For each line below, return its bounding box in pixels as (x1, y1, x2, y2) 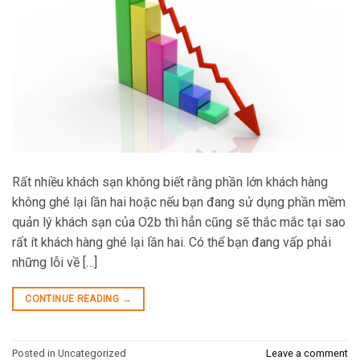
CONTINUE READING (25, 292, 122, 305)
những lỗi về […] (12, 254, 97, 270)
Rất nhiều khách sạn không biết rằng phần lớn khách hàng (12, 174, 328, 190)
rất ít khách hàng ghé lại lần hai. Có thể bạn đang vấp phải (12, 234, 331, 250)
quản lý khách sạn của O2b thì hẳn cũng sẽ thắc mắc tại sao (12, 214, 346, 230)
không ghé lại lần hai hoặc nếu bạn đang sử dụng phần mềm (12, 194, 346, 210)
